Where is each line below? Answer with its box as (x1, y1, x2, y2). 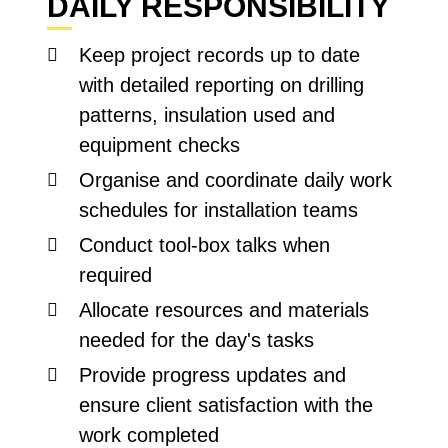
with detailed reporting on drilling (79, 74, 365, 96)
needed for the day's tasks (79, 329, 315, 351)
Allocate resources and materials (79, 299, 370, 321)
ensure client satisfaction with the (79, 394, 374, 416)
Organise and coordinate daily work (79, 169, 393, 191)
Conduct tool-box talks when (79, 234, 331, 256)
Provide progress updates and (79, 364, 347, 386)
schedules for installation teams (79, 199, 359, 221)
